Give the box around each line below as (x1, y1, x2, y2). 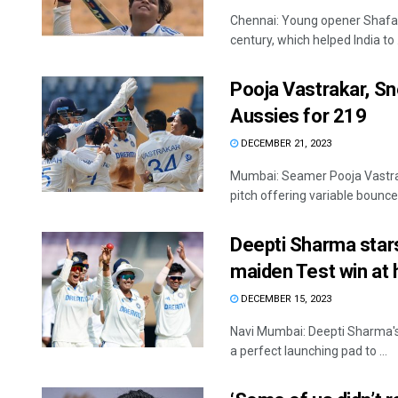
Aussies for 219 (230, 105, 367, 128)
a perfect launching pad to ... (230, 344, 387, 359)
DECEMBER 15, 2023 (238, 293, 331, 306)
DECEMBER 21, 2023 (238, 138, 331, 150)
